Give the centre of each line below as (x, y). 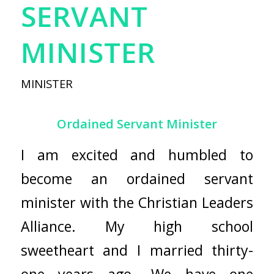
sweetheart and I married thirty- (137, 250)
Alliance (46, 226)
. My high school (162, 226)
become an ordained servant (137, 178)
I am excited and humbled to (137, 154)
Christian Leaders (196, 202)
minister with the (80, 202)
